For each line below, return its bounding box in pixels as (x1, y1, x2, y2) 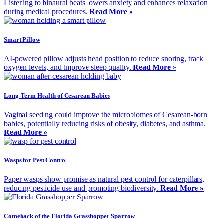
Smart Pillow (4, 36, 40, 44)
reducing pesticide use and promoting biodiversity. (4, 184, 160, 193)
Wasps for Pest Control (4, 156, 67, 164)
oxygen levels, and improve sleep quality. (4, 63, 133, 72)
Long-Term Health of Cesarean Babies (4, 91, 110, 99)
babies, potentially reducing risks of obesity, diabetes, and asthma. (4, 119, 206, 128)
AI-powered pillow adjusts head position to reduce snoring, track (4, 54, 203, 63)
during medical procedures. (4, 7, 89, 16)
